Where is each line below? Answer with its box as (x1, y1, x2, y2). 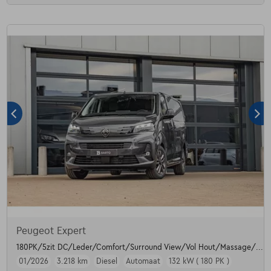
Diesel (96, 257, 117, 266)
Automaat (125, 257, 160, 266)
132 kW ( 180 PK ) (168, 257, 229, 266)
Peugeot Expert (16, 226, 86, 237)
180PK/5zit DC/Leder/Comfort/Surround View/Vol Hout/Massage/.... (16, 243, 266, 252)
